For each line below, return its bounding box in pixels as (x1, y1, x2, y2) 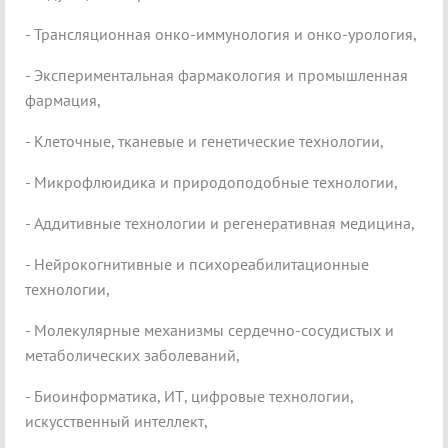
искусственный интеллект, (25, 411, 208, 432)
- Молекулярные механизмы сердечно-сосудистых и (25, 320, 394, 341)
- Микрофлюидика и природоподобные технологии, (25, 172, 398, 193)
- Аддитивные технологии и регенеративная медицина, (25, 213, 415, 234)
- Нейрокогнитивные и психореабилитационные (25, 254, 369, 275)
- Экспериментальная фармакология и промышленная (25, 65, 408, 86)
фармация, (25, 90, 101, 111)
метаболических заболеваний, (25, 345, 240, 366)
